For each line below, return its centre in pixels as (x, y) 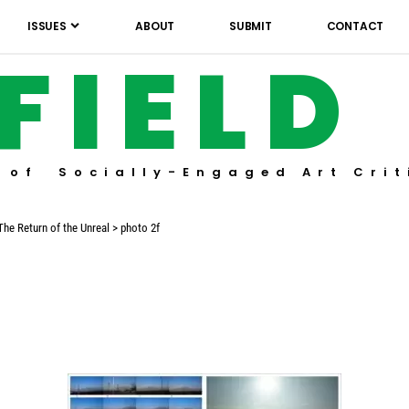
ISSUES (47, 26)
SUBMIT (251, 26)
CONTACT (355, 26)
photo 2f (140, 228)
